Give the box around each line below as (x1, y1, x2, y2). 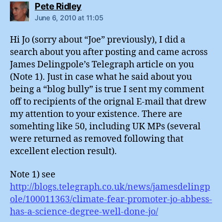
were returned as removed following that (10, 133, 183, 145)
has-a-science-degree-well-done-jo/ (10, 206, 158, 218)
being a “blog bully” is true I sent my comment (10, 83, 204, 95)
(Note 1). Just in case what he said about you (10, 71, 192, 83)
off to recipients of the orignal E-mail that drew (10, 96, 207, 108)
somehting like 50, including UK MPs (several (10, 120, 201, 132)
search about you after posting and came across (10, 46, 208, 58)
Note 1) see (10, 169, 55, 181)
